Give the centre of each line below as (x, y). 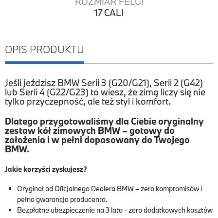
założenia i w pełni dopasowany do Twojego (97, 140)
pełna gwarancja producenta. (62, 199)
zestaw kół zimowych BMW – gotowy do (90, 130)
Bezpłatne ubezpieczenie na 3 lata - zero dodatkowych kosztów (115, 210)
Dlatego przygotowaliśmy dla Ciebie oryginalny (104, 121)
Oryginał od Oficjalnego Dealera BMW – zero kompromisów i (109, 189)
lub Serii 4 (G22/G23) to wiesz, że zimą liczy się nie (105, 92)
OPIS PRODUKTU (45, 49)
